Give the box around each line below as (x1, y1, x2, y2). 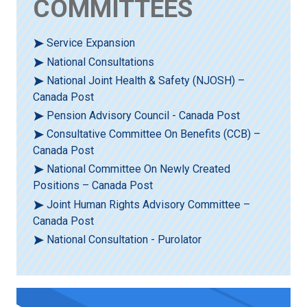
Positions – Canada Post (33, 179, 153, 193)
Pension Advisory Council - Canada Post (47, 108, 241, 122)
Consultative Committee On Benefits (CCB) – (47, 127, 261, 141)
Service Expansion (47, 36, 136, 50)
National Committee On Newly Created (47, 162, 231, 176)
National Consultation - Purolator (47, 232, 202, 246)
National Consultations (47, 55, 155, 69)
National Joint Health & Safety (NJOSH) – (47, 73, 245, 87)
